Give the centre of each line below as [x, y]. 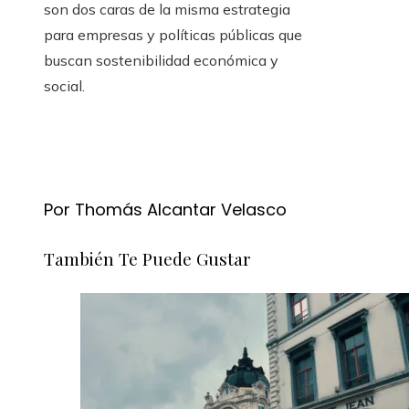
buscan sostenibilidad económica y [161, 61]
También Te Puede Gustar [147, 259]
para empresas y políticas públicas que [173, 35]
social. [64, 86]
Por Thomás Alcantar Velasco [165, 210]
